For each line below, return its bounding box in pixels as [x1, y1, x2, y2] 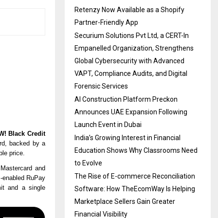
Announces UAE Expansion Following [74, 108, 187, 116]
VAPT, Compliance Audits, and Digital [74, 69, 187, 77]
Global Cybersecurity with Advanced [74, 56, 184, 65]
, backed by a [5, 139, 45, 147]
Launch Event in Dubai [74, 120, 142, 128]
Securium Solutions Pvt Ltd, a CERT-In [74, 31, 189, 39]
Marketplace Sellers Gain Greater [74, 197, 175, 205]
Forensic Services [74, 82, 128, 90]
